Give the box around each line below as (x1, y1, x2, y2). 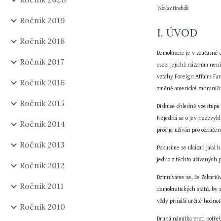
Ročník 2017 (20, 57, 64, 67)
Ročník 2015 (20, 98, 64, 108)
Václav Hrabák (157, 5, 189, 11)
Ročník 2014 (20, 119, 65, 129)
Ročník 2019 (20, 15, 65, 25)
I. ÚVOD (157, 26, 198, 39)
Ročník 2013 (20, 140, 65, 149)
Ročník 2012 (20, 160, 65, 170)
